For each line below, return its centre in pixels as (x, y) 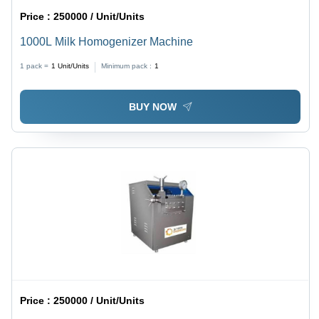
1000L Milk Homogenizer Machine (107, 42)
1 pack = (35, 66)
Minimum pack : (127, 66)
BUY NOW (152, 106)
